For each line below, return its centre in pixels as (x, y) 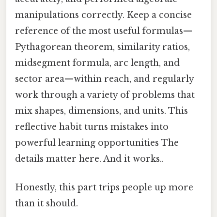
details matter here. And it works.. (89, 159)
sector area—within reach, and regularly (104, 79)
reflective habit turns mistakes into (92, 127)
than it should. (46, 203)
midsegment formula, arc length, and (97, 63)
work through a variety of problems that (105, 95)
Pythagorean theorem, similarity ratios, (102, 47)
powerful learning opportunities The (97, 143)
